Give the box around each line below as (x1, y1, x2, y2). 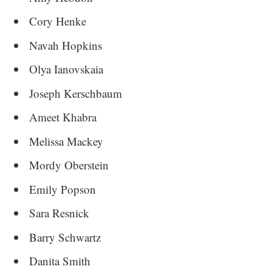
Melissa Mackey (29, 133, 104, 149)
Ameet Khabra (29, 109, 97, 125)
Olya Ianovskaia (29, 61, 104, 77)
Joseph (29, 85, 61, 101)
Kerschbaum (64, 85, 123, 101)
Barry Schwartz (29, 229, 101, 245)
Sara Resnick (29, 205, 90, 221)
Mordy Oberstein (29, 157, 109, 173)
